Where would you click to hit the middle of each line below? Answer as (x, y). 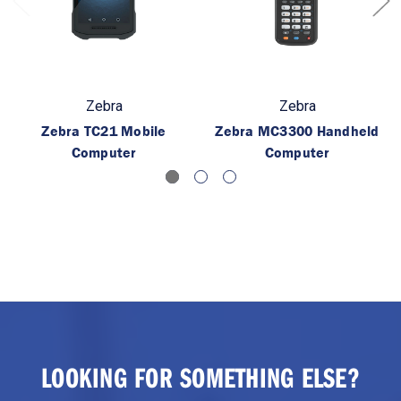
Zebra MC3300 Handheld (297, 131)
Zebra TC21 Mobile (104, 131)
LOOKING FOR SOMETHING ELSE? (200, 377)
